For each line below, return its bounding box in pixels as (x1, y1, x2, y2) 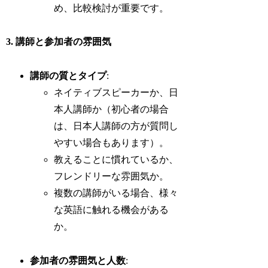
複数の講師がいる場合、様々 (54, 188, 179, 199)
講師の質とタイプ (30, 71, 107, 81)
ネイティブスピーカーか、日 (54, 87, 179, 98)
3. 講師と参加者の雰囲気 (6, 36, 112, 47)
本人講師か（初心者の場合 (54, 104, 169, 115)
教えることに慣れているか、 (54, 154, 179, 165)
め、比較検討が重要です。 (54, 2, 169, 13)
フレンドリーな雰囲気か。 (54, 171, 169, 182)
